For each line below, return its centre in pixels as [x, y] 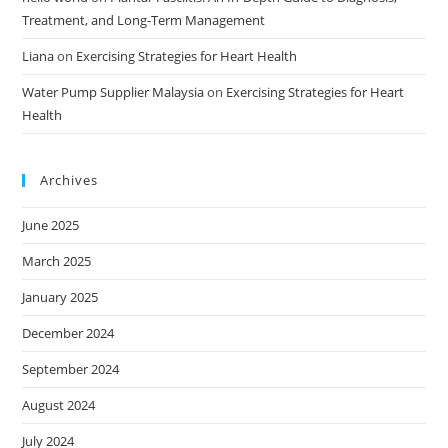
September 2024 [71, 369]
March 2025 [57, 261]
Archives [69, 180]
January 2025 [60, 297]
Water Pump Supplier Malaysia [113, 92]
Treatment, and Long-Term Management [144, 20]
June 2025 [51, 225]
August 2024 [59, 405]
